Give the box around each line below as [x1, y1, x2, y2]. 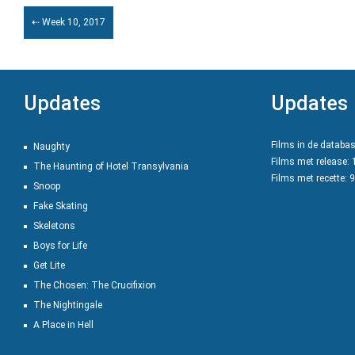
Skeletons [33, 220, 75, 231]
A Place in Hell [33, 319, 94, 330]
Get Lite [33, 260, 65, 271]
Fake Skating [33, 200, 88, 212]
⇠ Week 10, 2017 [32, 17, 105, 28]
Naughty [33, 141, 70, 152]
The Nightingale [33, 300, 102, 311]
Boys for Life [33, 240, 87, 251]
